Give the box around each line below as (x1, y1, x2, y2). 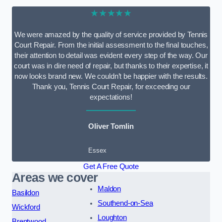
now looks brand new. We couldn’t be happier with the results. (14, 72, 208, 81)
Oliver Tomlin (88, 122, 134, 131)
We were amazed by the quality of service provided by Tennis (14, 31, 208, 39)
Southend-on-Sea (97, 199, 153, 207)
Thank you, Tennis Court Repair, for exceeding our (32, 83, 190, 91)
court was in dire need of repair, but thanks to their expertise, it (13, 62, 209, 70)
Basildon (12, 188, 39, 197)
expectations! (90, 93, 132, 102)
